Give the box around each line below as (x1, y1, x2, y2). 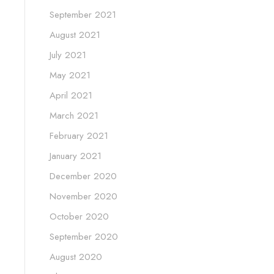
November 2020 (50, 190, 117, 204)
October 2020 (50, 210, 109, 224)
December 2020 (50, 169, 117, 183)
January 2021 (50, 149, 102, 163)
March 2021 (50, 109, 98, 123)
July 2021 (50, 48, 86, 62)
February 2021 (50, 129, 108, 143)
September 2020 (50, 230, 118, 244)
